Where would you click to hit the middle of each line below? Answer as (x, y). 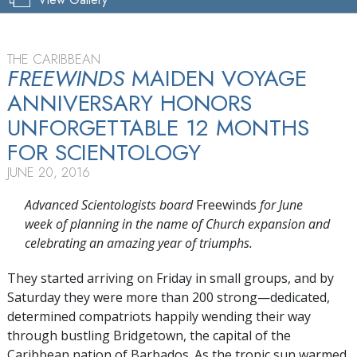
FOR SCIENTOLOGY (104, 152)
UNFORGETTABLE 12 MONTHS (158, 127)
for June (279, 204)
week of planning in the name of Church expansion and (177, 224)
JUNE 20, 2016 (49, 172)
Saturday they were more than (100, 297)
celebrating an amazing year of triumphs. (138, 243)
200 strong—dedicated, (261, 297)
